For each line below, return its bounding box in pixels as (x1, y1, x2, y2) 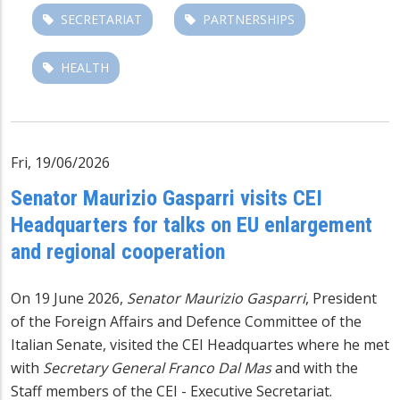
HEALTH (61, 58, 109, 76)
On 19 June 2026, (11, 287, 123, 308)
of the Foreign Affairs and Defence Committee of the (11, 311, 362, 331)
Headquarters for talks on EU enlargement (11, 212, 372, 237)
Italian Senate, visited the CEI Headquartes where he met (11, 334, 389, 354)
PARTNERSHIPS (203, 10, 295, 28)
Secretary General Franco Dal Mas (43, 357, 271, 378)
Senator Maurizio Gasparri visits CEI (11, 185, 322, 211)
